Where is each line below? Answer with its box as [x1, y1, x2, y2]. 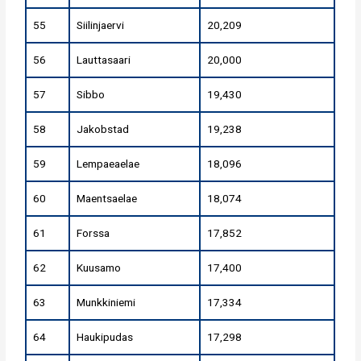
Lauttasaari [77, 53, 131, 67]
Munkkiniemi [77, 296, 136, 309]
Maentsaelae [77, 192, 138, 205]
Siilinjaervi [77, 19, 125, 32]
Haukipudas [77, 330, 134, 344]
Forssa [77, 226, 110, 240]
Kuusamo [77, 261, 122, 275]
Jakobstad [77, 122, 130, 136]
